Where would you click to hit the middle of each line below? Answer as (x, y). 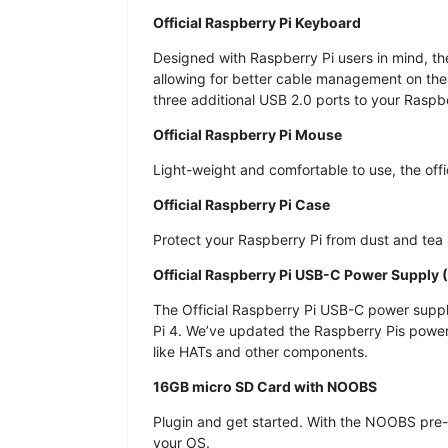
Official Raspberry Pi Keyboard (257, 22)
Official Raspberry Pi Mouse (247, 134)
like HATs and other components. (260, 351)
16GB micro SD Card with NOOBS (265, 386)
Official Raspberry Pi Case (243, 204)
